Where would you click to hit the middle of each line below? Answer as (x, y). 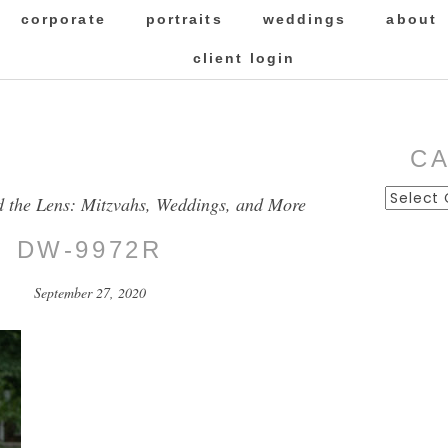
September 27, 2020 (89, 293)
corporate (63, 19)
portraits (184, 19)
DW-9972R (89, 250)
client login (244, 58)
